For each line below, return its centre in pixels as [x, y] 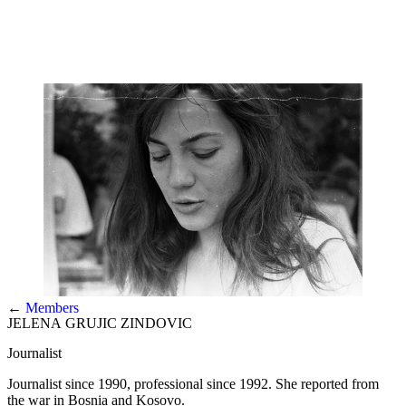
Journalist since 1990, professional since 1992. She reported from [193, 383]
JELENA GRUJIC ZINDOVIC [100, 323]
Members [52, 307]
